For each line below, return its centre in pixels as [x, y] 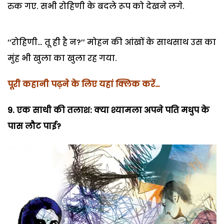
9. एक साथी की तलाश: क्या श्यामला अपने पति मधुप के [108, 110]
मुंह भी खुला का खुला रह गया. [62, 58]
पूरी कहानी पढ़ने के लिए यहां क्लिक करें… [84, 84]
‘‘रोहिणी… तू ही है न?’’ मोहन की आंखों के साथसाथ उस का [112, 42]
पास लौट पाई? [34, 126]
